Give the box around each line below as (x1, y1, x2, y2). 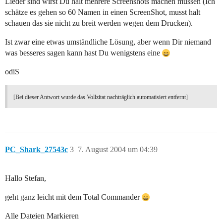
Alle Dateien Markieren (5, 212, 79, 221)
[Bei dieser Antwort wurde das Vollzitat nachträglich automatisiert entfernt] (13, 94, 188, 101)
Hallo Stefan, (5, 174, 46, 183)
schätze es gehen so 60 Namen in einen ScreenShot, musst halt (5, 8, 200, 17)
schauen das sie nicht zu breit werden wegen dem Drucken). (5, 19, 193, 28)
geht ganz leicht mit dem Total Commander (5, 193, 142, 202)
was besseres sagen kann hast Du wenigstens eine (5, 49, 162, 57)
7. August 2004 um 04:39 (78, 145, 158, 154)
